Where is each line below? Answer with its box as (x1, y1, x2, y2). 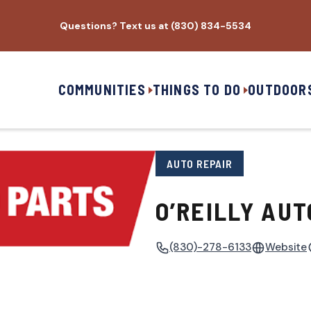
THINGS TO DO (152, 81, 242, 98)
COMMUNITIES (58, 81, 146, 98)
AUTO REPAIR (167, 156, 233, 170)
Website (265, 240, 307, 255)
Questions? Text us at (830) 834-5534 (60, 19, 251, 32)
